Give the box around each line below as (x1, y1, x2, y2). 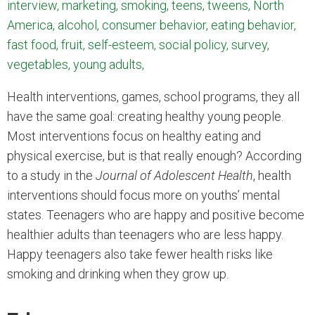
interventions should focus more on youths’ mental (7, 188, 280, 202)
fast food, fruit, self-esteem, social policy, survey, (7, 37, 269, 52)
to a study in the (7, 168, 96, 183)
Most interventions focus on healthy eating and (7, 129, 261, 143)
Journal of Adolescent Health (96, 168, 253, 183)
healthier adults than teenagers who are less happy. (7, 227, 283, 242)
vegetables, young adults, (7, 57, 144, 72)
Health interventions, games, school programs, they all (7, 89, 300, 104)
